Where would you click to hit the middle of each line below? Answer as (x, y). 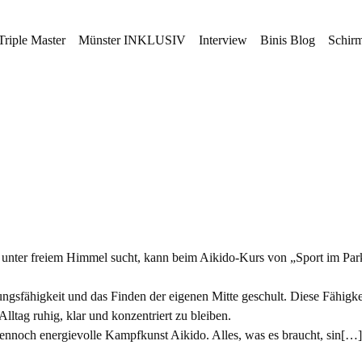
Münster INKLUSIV (132, 40)
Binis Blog (288, 40)
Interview (223, 40)
